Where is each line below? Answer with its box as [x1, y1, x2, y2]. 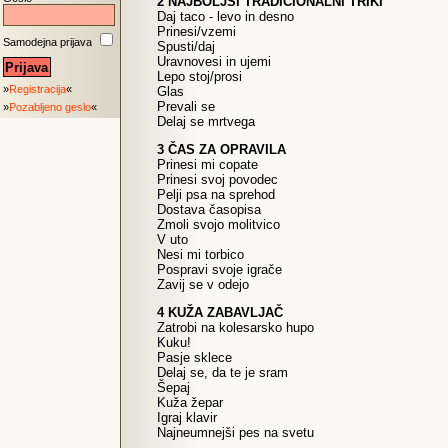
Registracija [9, 83, 66, 96]
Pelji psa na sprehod [157, 187, 275, 202]
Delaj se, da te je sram [157, 365, 288, 380]
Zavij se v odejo [157, 277, 249, 292]
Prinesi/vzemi [157, 24, 236, 39]
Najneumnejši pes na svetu [157, 425, 314, 440]
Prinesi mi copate [157, 157, 258, 172]
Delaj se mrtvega [157, 114, 255, 129]
